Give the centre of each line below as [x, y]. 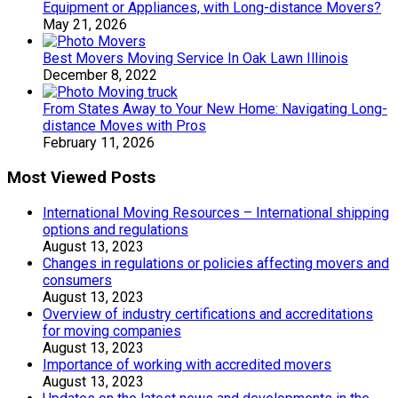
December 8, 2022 [100, 76]
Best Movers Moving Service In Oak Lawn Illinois [195, 59]
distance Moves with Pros [124, 126]
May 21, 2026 [85, 25]
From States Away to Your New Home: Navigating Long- [215, 109]
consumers [77, 280]
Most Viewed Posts [81, 177]
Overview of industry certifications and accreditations [208, 314]
